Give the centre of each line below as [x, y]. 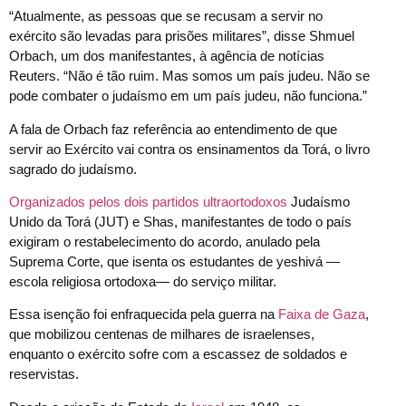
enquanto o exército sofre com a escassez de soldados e [178, 354]
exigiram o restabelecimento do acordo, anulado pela [164, 241]
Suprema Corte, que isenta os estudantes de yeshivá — [174, 261]
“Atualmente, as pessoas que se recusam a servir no [166, 16]
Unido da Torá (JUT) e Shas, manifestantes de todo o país [180, 221]
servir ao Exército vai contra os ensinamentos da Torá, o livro [189, 149]
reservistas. [44, 374]
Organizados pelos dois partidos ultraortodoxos [148, 201]
